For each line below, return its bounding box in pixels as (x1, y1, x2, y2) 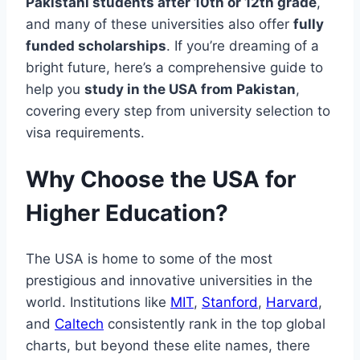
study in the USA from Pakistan (84, 81, 296, 97)
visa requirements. (26, 125, 145, 141)
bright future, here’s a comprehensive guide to (26, 59, 323, 76)
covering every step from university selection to (26, 103, 330, 119)
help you (26, 81, 84, 97)
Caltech (55, 316, 104, 333)
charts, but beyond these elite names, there (26, 337, 310, 354)
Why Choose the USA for (26, 166, 296, 194)
